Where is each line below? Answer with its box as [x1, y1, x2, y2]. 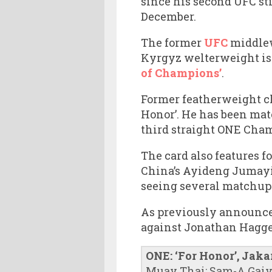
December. [141, 8, 196, 24]
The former [141, 35, 204, 50]
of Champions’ [141, 65, 222, 80]
